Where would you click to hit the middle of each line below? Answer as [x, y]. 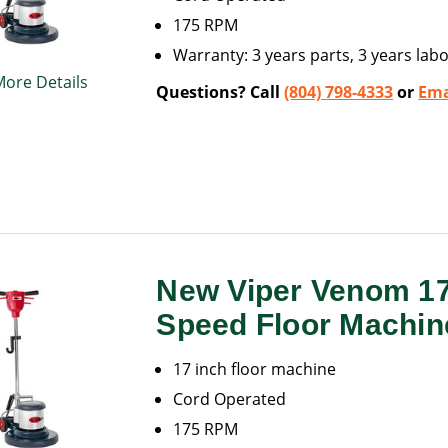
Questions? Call [220, 92]
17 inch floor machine [255, 369]
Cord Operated [230, 399]
